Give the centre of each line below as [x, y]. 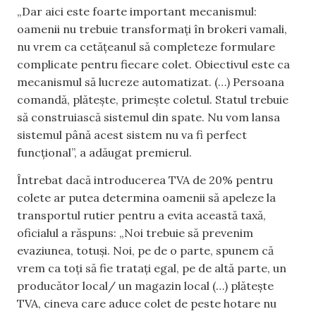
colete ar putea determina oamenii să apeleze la [146, 198]
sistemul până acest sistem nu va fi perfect [132, 134]
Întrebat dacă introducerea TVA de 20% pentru [145, 180]
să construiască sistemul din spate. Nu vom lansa [148, 117]
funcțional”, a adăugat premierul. [104, 152]
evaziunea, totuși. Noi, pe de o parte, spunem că [145, 251]
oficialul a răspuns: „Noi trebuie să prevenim [135, 233]
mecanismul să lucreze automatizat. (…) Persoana [151, 81]
